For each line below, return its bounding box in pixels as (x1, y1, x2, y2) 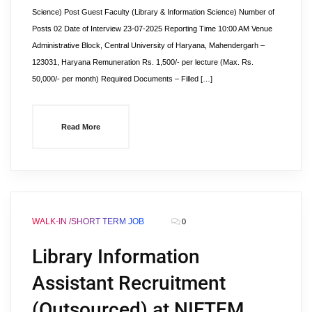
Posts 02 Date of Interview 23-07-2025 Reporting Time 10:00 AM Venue (32, 24, 272, 33)
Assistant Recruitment (32, 272, 226, 295)
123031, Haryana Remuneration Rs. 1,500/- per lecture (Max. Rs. (32, 58, 253, 66)
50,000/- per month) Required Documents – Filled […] (32, 75, 212, 83)
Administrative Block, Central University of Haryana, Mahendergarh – (32, 41, 265, 49)
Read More (61, 123, 100, 131)
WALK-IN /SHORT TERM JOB (32, 217, 144, 226)
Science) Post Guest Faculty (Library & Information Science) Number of (32, 8, 274, 16)
